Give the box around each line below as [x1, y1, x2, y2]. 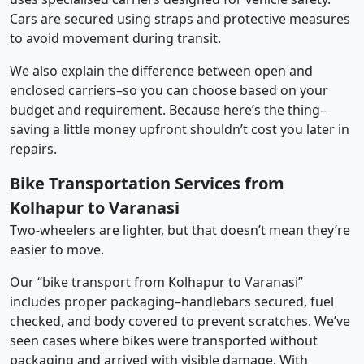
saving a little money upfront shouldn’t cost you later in [10, 119, 349, 138]
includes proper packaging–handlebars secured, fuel [10, 292, 334, 310]
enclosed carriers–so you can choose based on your [10, 80, 328, 99]
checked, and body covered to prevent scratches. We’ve [10, 311, 350, 330]
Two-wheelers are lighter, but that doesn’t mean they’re [10, 220, 350, 239]
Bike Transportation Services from [10, 171, 284, 194]
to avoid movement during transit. [10, 28, 221, 47]
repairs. [10, 139, 57, 158]
